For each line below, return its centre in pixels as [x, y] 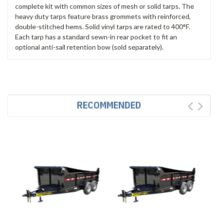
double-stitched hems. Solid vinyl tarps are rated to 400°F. [103, 26]
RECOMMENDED [109, 105]
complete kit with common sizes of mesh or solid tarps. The [105, 6]
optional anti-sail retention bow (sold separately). [89, 47]
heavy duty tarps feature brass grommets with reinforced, [103, 16]
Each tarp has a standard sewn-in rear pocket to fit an [96, 36]
